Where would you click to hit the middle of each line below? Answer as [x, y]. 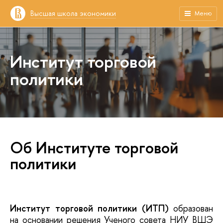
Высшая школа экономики [73, 13]
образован [191, 208]
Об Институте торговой [94, 148]
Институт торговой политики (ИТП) [89, 208]
